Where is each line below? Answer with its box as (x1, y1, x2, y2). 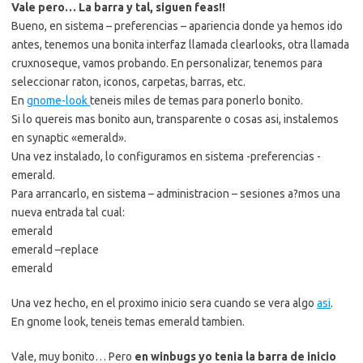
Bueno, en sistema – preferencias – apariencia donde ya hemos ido (11, 19, 343, 32)
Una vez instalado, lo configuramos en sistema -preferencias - (11, 150, 321, 163)
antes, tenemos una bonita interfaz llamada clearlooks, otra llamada (11, 38, 349, 51)
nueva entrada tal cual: (11, 206, 125, 219)
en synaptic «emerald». (11, 131, 126, 144)
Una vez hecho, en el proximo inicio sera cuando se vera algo (11, 297, 317, 310)
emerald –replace (11, 243, 99, 256)
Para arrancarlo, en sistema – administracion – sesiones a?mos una (11, 187, 340, 200)
